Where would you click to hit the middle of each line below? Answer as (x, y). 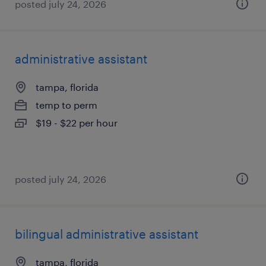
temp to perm (66, 105)
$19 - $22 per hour (77, 123)
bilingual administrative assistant (107, 234)
